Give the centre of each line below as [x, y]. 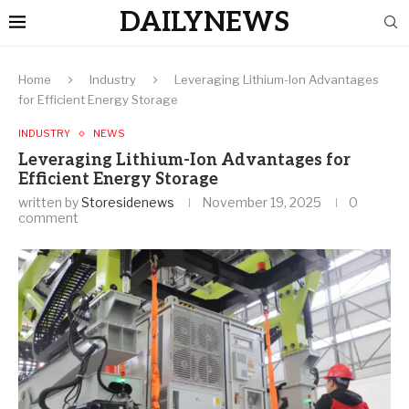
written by [50, 202]
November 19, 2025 [262, 202]
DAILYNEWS [204, 23]
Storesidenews [128, 202]
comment [48, 218]
